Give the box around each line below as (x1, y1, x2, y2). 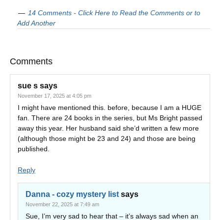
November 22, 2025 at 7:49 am (26, 201, 99, 207)
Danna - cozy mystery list (26, 190, 119, 198)
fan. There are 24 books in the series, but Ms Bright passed (18, 114, 202, 122)
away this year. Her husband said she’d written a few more (18, 124, 199, 132)
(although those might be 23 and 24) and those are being (18, 135, 195, 142)
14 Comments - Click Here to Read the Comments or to (28, 9, 200, 17)
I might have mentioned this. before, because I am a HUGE (18, 104, 201, 111)
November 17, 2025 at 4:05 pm (18, 93, 91, 99)
